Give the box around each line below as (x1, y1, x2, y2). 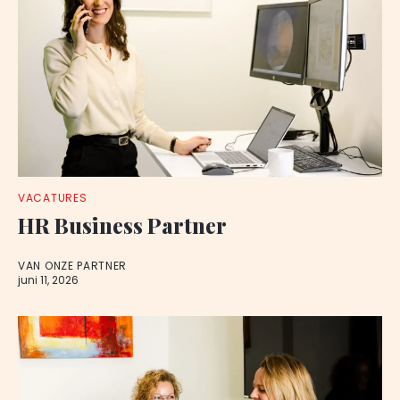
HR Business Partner (18, 211, 227, 239)
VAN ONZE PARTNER (18, 258, 128, 273)
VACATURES (18, 190, 87, 205)
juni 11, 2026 (18, 272, 79, 287)
